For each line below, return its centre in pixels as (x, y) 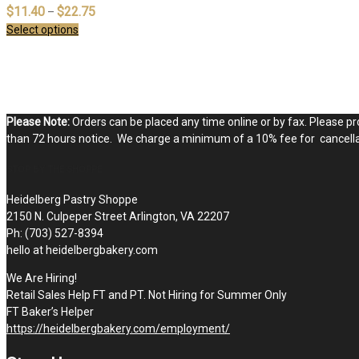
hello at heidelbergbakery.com (82, 250)
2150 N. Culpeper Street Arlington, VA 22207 (118, 217)
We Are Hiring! (42, 278)
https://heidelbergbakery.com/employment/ (118, 329)
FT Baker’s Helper (50, 312)
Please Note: (38, 121)
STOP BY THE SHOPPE (54, 169)
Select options (42, 29)
